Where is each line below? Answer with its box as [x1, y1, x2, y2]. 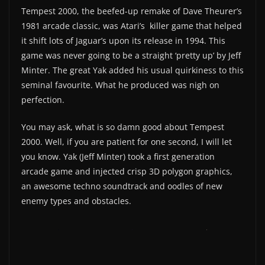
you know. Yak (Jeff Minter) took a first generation [21, 150, 215, 162]
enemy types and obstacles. [21, 195, 131, 206]
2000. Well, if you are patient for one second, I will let [21, 135, 232, 147]
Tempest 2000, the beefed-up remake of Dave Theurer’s [21, 5, 242, 17]
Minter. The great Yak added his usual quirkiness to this [21, 64, 244, 76]
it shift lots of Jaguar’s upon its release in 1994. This [21, 34, 225, 46]
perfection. [21, 93, 64, 105]
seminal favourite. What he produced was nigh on [21, 79, 219, 91]
